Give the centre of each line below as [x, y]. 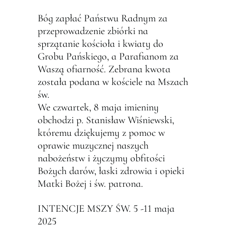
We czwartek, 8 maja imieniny [98, 107]
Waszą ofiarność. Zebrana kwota [104, 69]
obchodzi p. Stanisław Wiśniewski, [106, 120]
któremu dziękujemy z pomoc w [101, 133]
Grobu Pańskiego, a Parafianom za [108, 56]
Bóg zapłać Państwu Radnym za [103, 18]
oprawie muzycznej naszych [93, 146]
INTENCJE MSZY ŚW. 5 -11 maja [106, 209]
